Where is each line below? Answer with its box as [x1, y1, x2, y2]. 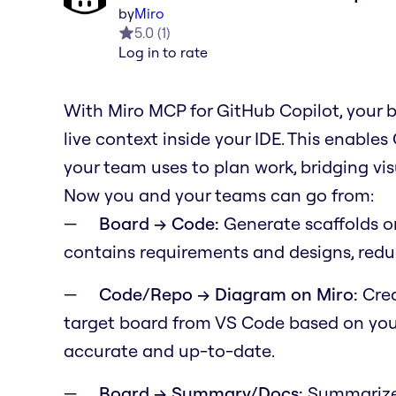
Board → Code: [99, 211, 219, 234]
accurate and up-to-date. [64, 339, 275, 362]
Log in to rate [118, 42, 208, 61]
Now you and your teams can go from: [64, 183, 374, 206]
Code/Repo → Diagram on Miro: [99, 282, 358, 305]
